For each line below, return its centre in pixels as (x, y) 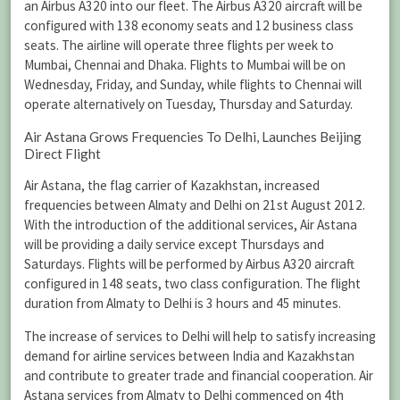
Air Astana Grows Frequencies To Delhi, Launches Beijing (193, 136)
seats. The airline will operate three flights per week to (179, 46)
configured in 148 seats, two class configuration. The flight (192, 283)
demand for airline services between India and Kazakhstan (189, 356)
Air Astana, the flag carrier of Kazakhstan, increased (172, 185)
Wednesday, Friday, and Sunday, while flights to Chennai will (193, 85)
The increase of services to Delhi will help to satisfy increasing (200, 336)
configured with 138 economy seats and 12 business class (189, 26)
